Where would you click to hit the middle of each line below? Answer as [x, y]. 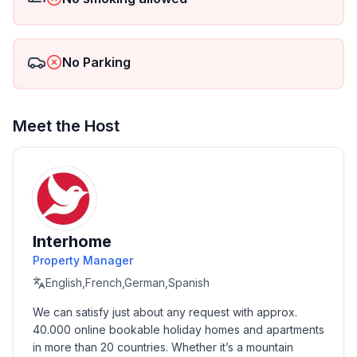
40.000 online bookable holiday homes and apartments [178, 330]
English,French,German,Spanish [127, 282]
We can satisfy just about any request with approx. [165, 312]
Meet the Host [66, 126]
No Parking [96, 62]
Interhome [72, 241]
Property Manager [83, 260]
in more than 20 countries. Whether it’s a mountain [163, 347]
